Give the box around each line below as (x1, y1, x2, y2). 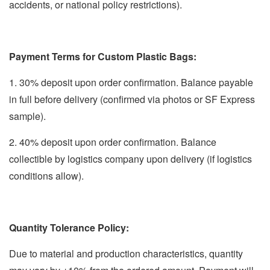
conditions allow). (9, 168, 84, 183)
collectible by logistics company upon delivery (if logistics (9, 151, 252, 166)
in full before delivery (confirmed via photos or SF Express (9, 92, 255, 106)
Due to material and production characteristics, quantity (9, 246, 243, 260)
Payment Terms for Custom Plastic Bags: (9, 49, 196, 63)
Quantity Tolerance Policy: (9, 220, 129, 234)
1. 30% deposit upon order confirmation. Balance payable (9, 75, 253, 89)
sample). (9, 108, 46, 123)
